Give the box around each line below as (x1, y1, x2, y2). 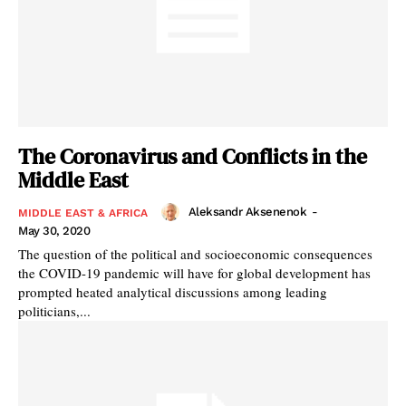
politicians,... (18, 301, 91, 320)
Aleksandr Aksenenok (188, 204, 306, 218)
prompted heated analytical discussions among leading (18, 282, 327, 301)
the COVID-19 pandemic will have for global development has (18, 263, 371, 282)
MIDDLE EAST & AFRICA (18, 206, 148, 219)
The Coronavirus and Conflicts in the (18, 140, 367, 171)
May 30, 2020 (18, 223, 90, 237)
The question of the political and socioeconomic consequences (18, 244, 372, 263)
